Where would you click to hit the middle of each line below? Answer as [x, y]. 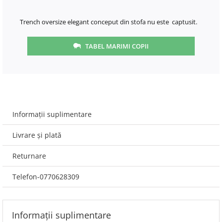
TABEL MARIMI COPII [117, 46]
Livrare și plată [37, 135]
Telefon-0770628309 [46, 176]
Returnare [29, 156]
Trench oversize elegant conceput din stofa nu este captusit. [109, 22]
